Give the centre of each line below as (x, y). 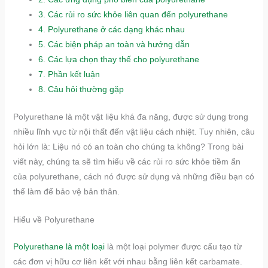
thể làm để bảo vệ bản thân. (66, 191)
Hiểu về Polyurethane (54, 220)
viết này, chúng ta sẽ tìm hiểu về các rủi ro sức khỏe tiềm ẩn (127, 162)
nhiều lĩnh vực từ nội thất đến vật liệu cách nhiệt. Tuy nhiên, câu (134, 132)
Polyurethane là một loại (59, 247)
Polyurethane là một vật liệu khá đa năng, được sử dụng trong (130, 117)
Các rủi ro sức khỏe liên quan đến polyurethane (138, 14)
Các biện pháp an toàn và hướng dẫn (118, 44)
